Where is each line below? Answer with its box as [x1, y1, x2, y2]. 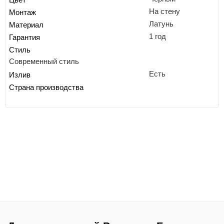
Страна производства [9, 83, 83, 91]
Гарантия [9, 33, 40, 41]
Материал [9, 20, 43, 29]
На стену [149, 6, 180, 15]
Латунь [149, 19, 174, 28]
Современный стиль [9, 56, 79, 65]
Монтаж [9, 8, 36, 16]
